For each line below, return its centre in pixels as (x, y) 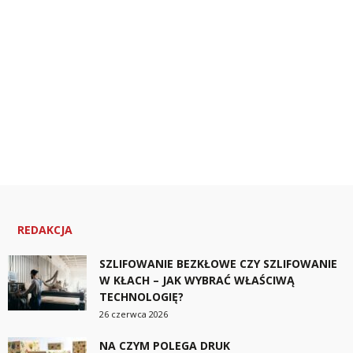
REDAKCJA (45, 230)
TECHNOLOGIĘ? (141, 297)
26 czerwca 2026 (134, 314)
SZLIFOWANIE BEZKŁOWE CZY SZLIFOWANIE (218, 264)
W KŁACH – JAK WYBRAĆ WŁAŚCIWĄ (197, 281)
